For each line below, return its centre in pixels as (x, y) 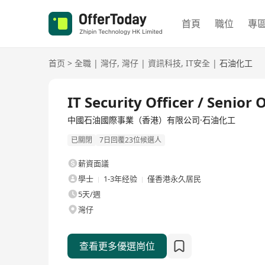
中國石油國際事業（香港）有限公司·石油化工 (151, 120)
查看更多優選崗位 (117, 246)
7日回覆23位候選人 (130, 140)
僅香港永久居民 (174, 179)
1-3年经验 (120, 179)
